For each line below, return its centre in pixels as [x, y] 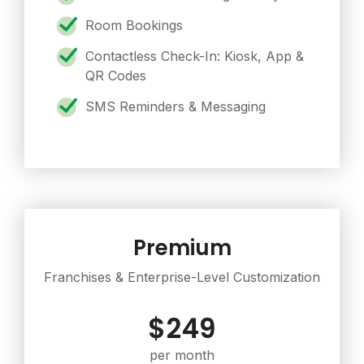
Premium [182, 248]
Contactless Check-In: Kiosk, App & [195, 56]
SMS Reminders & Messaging [175, 107]
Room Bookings [134, 26]
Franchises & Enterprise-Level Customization [182, 277]
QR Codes [118, 76]
